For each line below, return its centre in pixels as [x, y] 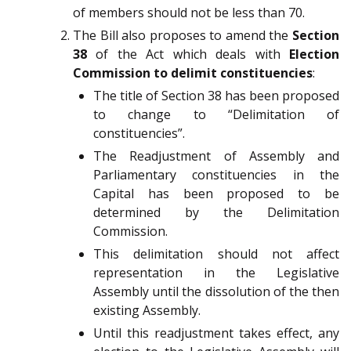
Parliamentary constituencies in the [216, 175]
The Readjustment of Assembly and [216, 156]
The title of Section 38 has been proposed [216, 96]
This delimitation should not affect [216, 254]
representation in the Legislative [216, 273]
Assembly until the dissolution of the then [216, 292]
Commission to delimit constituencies [193, 73]
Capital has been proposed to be [216, 194]
